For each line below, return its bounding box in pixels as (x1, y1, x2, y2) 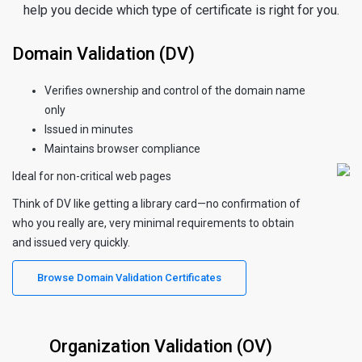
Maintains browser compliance (44, 141, 200, 155)
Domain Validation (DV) (12, 43, 195, 64)
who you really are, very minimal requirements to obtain (12, 216, 294, 229)
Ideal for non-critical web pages (12, 169, 171, 183)
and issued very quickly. (12, 235, 130, 249)
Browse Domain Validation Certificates (37, 271, 221, 284)
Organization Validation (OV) (49, 335, 272, 356)
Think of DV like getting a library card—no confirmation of (12, 196, 301, 210)
